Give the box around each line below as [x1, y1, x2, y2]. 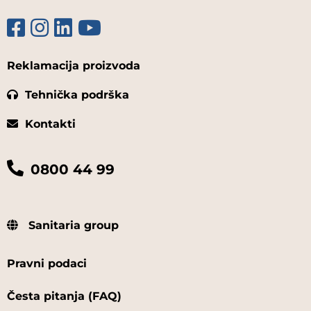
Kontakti [25, 117, 76, 131]
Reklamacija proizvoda [7, 59, 140, 73]
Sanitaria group [25, 219, 119, 233]
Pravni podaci [7, 257, 87, 271]
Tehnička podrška [25, 88, 129, 102]
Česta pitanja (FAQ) [7, 289, 121, 303]
